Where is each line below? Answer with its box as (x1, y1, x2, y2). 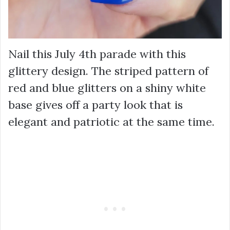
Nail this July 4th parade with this (8, 46, 186, 61)
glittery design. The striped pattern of (8, 63, 208, 78)
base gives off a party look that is (8, 97, 183, 112)
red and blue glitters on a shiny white (8, 80, 206, 95)
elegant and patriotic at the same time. (8, 114, 215, 129)
